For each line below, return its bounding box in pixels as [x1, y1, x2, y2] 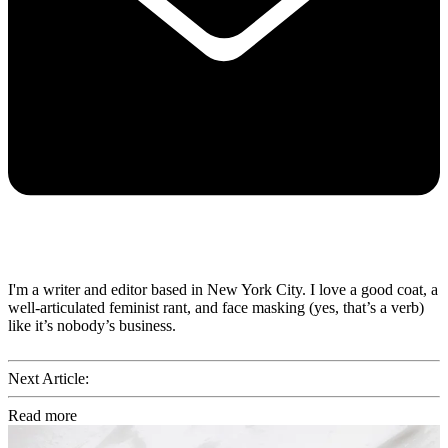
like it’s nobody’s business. [8, 316, 176, 334]
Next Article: [8, 369, 89, 387]
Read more [8, 406, 77, 424]
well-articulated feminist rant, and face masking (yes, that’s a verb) [8, 298, 424, 316]
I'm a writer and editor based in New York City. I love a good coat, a [8, 280, 438, 298]
